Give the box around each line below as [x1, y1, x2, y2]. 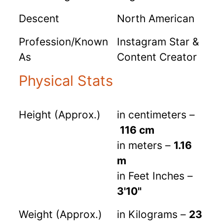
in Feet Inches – [117, 169, 193, 182]
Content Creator [117, 50, 197, 63]
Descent [19, 12, 59, 25]
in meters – [117, 139, 174, 151]
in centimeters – [117, 108, 195, 121]
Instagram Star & [117, 35, 199, 48]
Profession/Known [19, 35, 108, 48]
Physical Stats [19, 72, 113, 89]
